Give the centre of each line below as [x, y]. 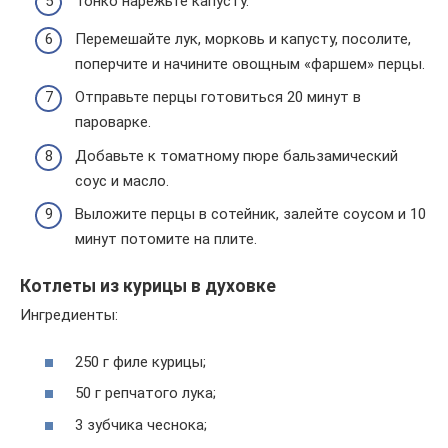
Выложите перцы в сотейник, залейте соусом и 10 [250, 214]
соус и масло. [122, 180]
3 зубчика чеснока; [141, 424]
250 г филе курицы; [140, 361]
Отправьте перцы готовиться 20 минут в [218, 97]
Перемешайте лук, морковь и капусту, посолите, [243, 38]
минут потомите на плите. [166, 239]
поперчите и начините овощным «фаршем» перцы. [250, 63]
